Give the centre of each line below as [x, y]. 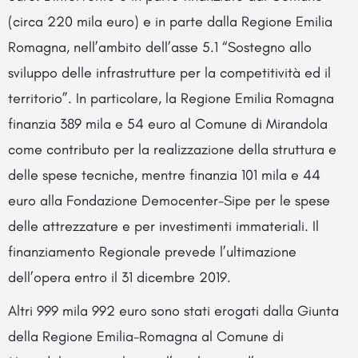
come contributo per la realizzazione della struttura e [172, 149]
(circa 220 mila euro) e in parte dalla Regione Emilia [170, 21]
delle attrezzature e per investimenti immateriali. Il [163, 226]
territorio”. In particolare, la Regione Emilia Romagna [171, 98]
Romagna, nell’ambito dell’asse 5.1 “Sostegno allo [160, 47]
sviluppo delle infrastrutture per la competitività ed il [169, 72]
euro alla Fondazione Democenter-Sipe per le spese [169, 200]
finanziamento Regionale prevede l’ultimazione [152, 251]
